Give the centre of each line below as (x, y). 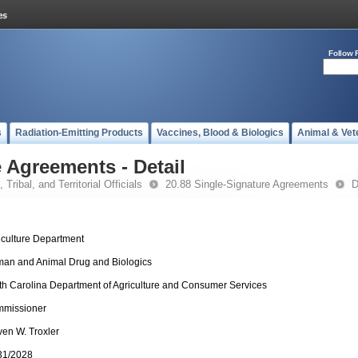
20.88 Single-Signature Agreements (247, 184)
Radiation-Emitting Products (79, 133)
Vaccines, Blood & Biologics (220, 133)
